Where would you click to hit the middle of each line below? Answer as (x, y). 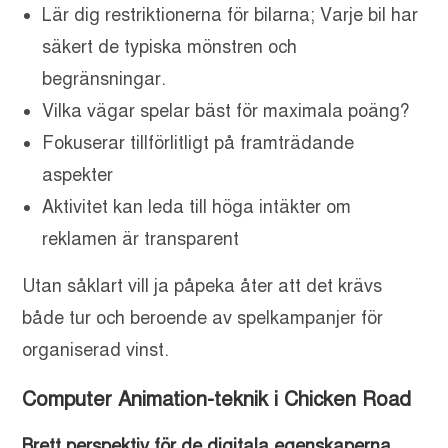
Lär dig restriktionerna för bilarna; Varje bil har (230, 15)
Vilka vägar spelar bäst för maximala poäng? (226, 111)
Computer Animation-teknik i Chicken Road (217, 400)
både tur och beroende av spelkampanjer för (203, 318)
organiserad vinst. (96, 350)
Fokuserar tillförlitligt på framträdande (198, 143)
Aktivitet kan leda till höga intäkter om (197, 207)
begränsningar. (104, 79)
